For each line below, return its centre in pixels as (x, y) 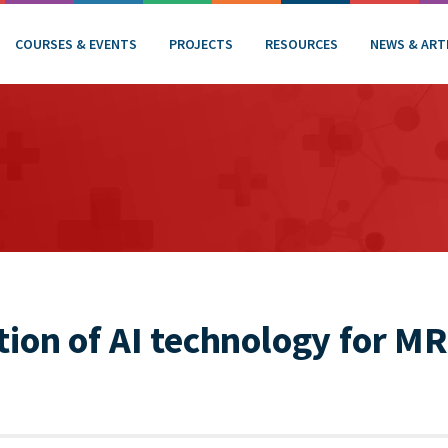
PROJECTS (201, 43)
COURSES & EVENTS (76, 43)
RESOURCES (301, 43)
